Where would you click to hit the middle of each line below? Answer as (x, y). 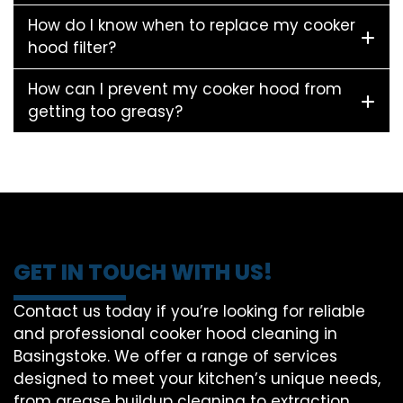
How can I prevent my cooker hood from (185, 90)
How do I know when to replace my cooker (192, 26)
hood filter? (72, 48)
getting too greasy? (105, 112)
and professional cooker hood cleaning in (175, 334)
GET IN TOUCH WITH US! (143, 273)
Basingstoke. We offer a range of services (175, 357)
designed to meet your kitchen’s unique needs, (197, 379)
